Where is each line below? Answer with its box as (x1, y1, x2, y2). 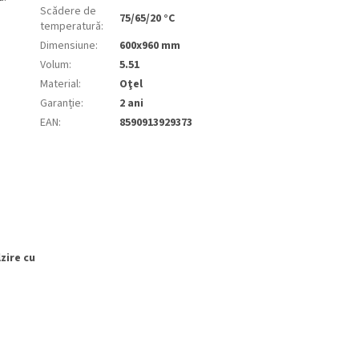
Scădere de (40, 3, 96, 20)
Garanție (40, 95, 81, 112)
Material (40, 76, 79, 93)
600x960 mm (119, 38, 180, 54)
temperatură (40, 18, 101, 35)
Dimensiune (40, 38, 95, 54)
